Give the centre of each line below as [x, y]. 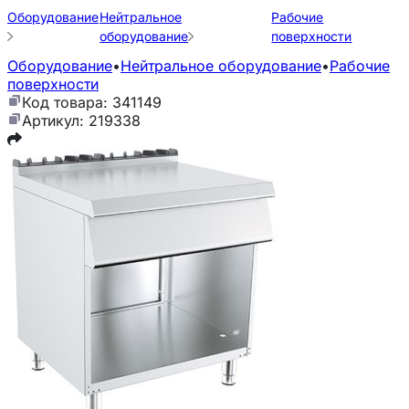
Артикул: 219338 [81, 121]
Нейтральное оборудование [221, 66]
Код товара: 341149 [92, 102]
